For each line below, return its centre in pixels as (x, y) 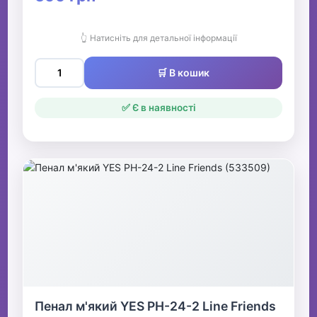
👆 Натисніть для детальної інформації (158, 38)
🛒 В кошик (183, 73)
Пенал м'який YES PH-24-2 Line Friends (156, 306)
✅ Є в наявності (158, 108)
